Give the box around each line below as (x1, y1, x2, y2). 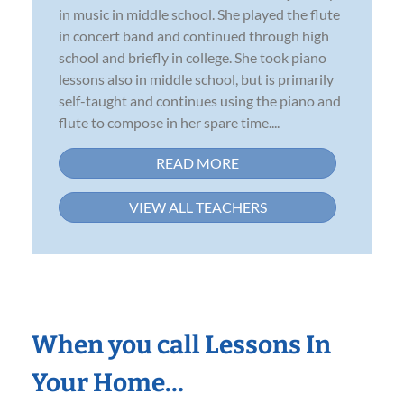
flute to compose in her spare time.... (59, 113, 280, 131)
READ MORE (156, 153, 239, 171)
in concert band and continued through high (59, 26, 329, 44)
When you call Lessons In (32, 329, 331, 360)
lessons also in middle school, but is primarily (59, 69, 334, 87)
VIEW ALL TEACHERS (128, 197, 267, 216)
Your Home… (32, 367, 184, 398)
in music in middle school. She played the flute (59, 5, 340, 23)
